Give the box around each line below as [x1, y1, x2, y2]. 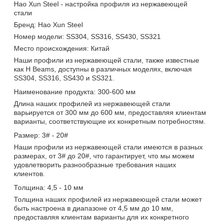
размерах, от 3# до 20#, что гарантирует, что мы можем [14, 151, 194, 160]
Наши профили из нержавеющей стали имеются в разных [14, 143, 203, 151]
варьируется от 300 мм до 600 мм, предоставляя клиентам [14, 108, 206, 116]
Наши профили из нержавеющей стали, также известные [14, 56, 199, 64]
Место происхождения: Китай [14, 44, 110, 52]
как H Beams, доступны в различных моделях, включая [14, 65, 192, 73]
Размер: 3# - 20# [14, 131, 68, 139]
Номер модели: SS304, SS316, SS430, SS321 [14, 32, 161, 40]
